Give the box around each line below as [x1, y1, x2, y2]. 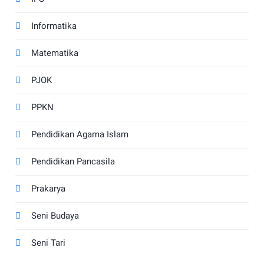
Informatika [31, 21, 77, 32]
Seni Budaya [31, 210, 80, 222]
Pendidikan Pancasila [31, 156, 115, 167]
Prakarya [31, 183, 66, 194]
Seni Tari [31, 237, 66, 249]
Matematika [31, 48, 79, 59]
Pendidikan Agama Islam [31, 129, 129, 140]
